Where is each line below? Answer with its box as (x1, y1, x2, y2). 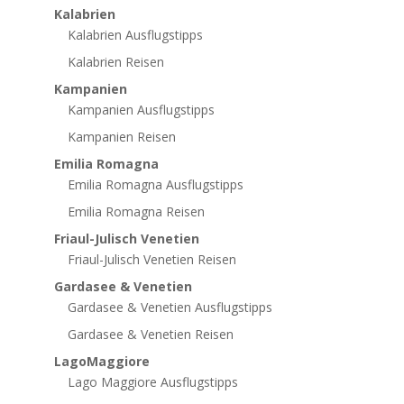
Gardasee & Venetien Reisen (67, 325, 234, 343)
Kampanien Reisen (67, 127, 176, 145)
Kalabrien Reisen (67, 52, 164, 70)
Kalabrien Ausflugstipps (67, 25, 203, 43)
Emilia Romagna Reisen (67, 202, 205, 220)
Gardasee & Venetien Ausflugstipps (67, 298, 272, 316)
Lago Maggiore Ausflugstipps (67, 372, 238, 390)
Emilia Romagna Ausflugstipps (67, 175, 243, 193)
